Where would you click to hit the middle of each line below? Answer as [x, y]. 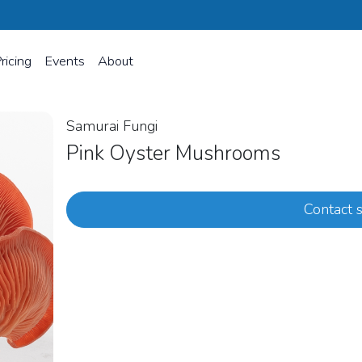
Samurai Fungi [112, 126]
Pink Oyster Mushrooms [176, 154]
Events [65, 61]
